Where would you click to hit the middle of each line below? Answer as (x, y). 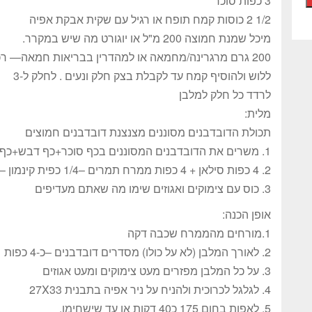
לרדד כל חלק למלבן (225, 94)
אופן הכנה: (247, 214)
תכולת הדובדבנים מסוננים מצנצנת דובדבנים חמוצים (148, 132)
